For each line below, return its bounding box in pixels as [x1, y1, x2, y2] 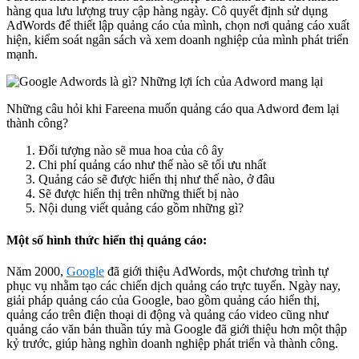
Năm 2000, [6, 264, 67, 278]
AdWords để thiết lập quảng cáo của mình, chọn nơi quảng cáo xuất [6, 18, 349, 33]
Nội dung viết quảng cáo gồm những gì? [38, 201, 244, 216]
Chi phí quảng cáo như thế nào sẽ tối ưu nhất [38, 158, 266, 172]
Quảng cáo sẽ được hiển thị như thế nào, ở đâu [38, 172, 275, 187]
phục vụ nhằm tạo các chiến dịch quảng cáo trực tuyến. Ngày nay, [6, 278, 341, 292]
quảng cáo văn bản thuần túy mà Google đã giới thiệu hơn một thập [6, 321, 347, 336]
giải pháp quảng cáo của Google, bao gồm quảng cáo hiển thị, [6, 292, 320, 307]
